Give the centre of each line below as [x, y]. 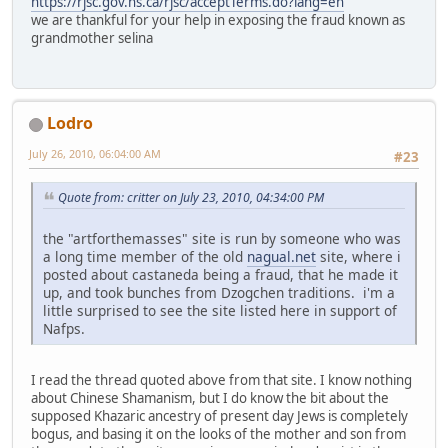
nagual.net [281, 257]
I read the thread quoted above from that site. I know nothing [221, 380]
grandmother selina [92, 37]
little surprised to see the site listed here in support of [220, 311]
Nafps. [66, 329]
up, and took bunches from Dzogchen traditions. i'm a [219, 293]
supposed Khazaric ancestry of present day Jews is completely [219, 416]
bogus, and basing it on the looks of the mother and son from [218, 434]
